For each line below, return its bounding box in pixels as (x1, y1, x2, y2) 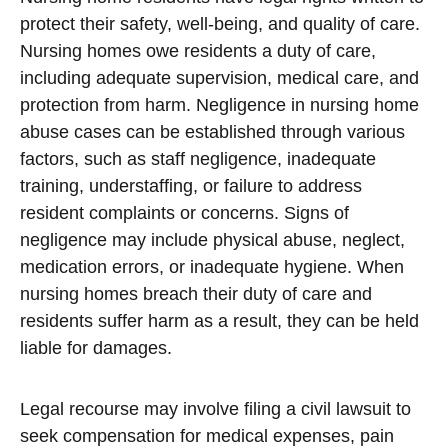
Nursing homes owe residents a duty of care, (20, 41, 376, 61)
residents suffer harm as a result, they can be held (20, 311, 419, 331)
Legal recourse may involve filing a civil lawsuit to (20, 399, 411, 419)
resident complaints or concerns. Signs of (20, 203, 349, 223)
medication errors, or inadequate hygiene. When (20, 257, 404, 277)
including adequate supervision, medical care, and (20, 68, 419, 88)
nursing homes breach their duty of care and (20, 284, 372, 304)
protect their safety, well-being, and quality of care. (20, 14, 420, 34)
